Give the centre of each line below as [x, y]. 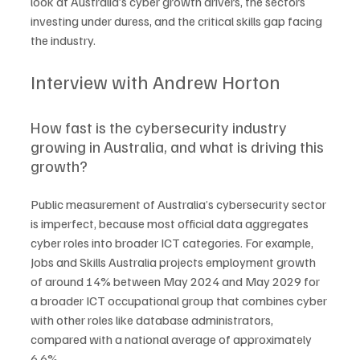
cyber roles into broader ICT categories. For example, [173, 243]
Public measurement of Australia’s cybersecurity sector [180, 205]
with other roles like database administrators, [153, 320]
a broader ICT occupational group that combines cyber [180, 301]
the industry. [63, 41]
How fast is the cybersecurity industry [160, 127]
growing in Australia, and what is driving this [179, 147]
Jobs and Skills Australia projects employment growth [174, 262]
